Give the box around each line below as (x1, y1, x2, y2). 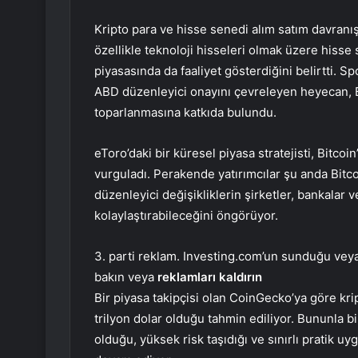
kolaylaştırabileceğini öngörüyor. (94, 208, 278, 224)
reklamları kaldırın (157, 269, 262, 285)
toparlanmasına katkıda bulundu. (94, 105, 276, 121)
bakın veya (94, 269, 157, 285)
